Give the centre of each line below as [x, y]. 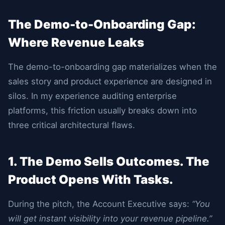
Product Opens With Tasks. [91, 180]
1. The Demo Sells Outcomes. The [109, 161]
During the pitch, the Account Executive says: [100, 204]
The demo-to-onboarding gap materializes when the [113, 67]
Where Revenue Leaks [76, 42]
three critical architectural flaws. [72, 125]
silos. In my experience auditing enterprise [92, 96]
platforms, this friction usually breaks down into [102, 110]
